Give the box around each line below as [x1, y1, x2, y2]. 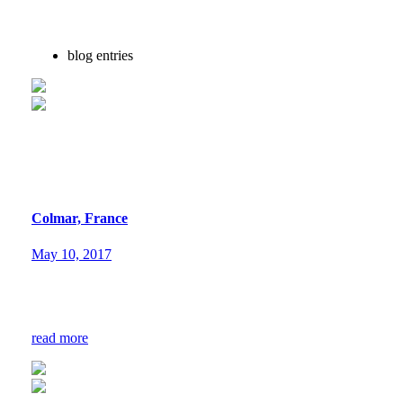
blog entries [67, 48, 133, 63]
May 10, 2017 [31, 246, 112, 262]
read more [31, 329, 88, 345]
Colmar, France [31, 210, 128, 227]
